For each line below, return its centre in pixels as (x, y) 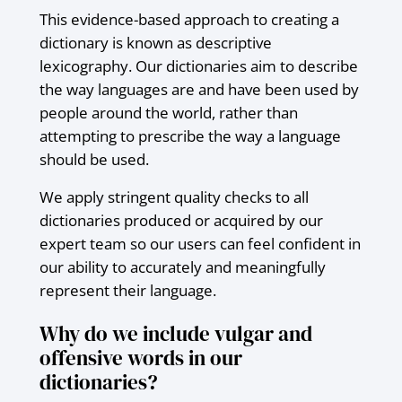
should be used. (94, 159)
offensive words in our (140, 358)
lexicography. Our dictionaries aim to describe (198, 66)
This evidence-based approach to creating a (189, 19)
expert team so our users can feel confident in (200, 243)
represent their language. (127, 290)
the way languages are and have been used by (199, 89)
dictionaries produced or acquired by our (181, 220)
